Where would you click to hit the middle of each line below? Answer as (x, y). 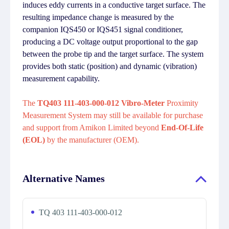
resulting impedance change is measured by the (98, 17)
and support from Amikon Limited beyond (92, 128)
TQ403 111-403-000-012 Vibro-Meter (101, 103)
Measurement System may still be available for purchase (113, 115)
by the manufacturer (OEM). (93, 140)
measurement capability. (61, 78)
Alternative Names (64, 178)
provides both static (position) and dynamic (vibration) (110, 66)
